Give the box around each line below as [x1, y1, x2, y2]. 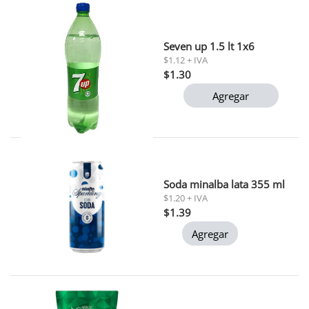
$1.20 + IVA [163, 191, 208, 204]
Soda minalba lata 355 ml [163, 177, 285, 191]
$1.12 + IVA [163, 53, 208, 66]
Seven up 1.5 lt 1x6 [163, 39, 255, 53]
